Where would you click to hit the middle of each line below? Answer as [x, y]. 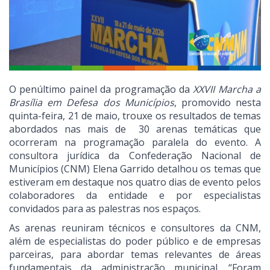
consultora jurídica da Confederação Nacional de [135, 156]
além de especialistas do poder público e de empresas [135, 241]
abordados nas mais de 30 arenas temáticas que [135, 129]
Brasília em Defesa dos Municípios [92, 103]
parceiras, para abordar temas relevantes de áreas [135, 255]
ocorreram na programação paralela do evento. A [135, 143]
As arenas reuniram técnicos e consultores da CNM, [135, 228]
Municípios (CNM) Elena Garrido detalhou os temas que [135, 169]
